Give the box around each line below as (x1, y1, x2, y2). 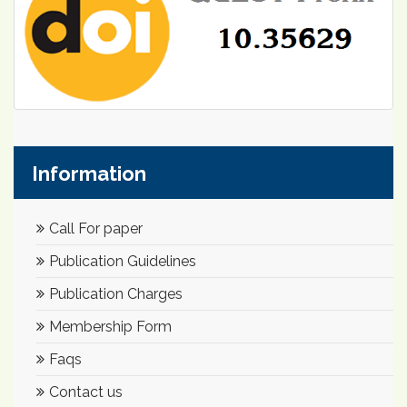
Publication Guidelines (49, 252, 196, 270)
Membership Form (49, 317, 172, 335)
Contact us (49, 382, 123, 401)
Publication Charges (49, 284, 183, 303)
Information (32, 161, 146, 185)
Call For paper (49, 219, 143, 237)
